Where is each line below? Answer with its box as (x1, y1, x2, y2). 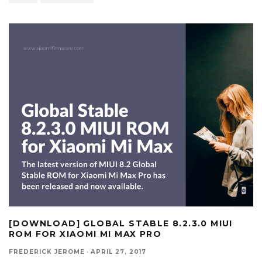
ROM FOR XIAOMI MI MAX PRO (9, 229, 161, 239)
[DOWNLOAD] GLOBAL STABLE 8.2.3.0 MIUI (9, 218, 233, 229)
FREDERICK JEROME (9, 248, 85, 256)
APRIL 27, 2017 (91, 248, 146, 256)
